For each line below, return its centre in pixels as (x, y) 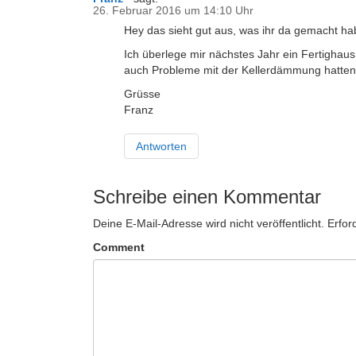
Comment (119, 247)
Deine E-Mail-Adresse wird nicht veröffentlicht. (209, 223)
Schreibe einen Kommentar (207, 197)
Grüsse (142, 94)
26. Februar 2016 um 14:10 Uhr (173, 10)
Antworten (161, 146)
